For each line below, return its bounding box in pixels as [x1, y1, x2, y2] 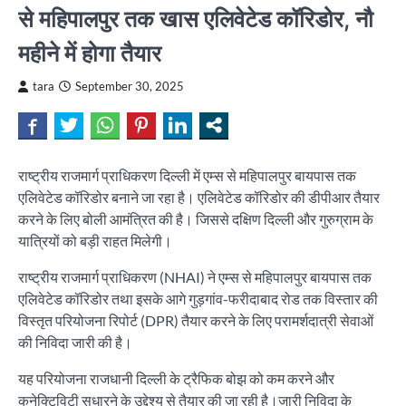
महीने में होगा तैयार [18, 39, 161, 68]
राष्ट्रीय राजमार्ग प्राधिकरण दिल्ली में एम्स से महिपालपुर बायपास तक [18, 167, 356, 185]
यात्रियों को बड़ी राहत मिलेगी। [18, 232, 172, 250]
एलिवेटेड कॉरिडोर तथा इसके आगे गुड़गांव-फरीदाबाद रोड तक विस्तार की [18, 290, 378, 308]
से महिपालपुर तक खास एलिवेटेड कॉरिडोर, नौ [18, 5, 373, 34]
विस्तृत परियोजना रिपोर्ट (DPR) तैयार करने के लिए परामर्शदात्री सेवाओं [18, 312, 373, 330]
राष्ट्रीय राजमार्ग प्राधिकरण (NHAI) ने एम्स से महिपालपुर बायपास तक [18, 268, 372, 286]
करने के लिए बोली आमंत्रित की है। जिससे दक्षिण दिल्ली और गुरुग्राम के [18, 210, 373, 228]
